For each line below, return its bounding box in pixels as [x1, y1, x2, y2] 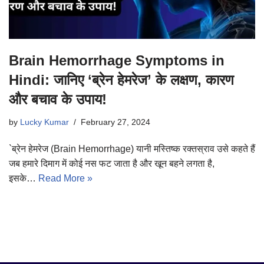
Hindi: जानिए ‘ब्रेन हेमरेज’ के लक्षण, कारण [9, 72, 234, 88]
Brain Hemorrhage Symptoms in [9, 52, 225, 69]
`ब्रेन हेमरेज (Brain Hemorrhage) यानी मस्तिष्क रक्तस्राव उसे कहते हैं [9, 144, 255, 154]
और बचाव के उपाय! [9, 91, 107, 108]
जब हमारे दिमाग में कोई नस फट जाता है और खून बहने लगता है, [9, 159, 214, 169]
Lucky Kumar [20, 117, 69, 127]
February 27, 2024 [81, 117, 150, 127]
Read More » [38, 173, 93, 184]
